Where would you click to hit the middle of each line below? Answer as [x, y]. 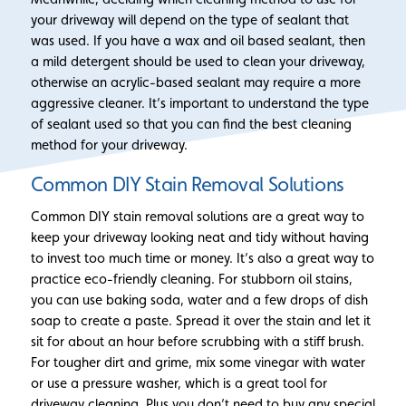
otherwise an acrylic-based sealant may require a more [195, 82]
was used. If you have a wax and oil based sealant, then [198, 40]
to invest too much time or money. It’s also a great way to [202, 258]
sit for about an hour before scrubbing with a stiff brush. [197, 342]
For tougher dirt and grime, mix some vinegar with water [198, 362]
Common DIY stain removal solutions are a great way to [197, 217]
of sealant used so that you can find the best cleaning [191, 123]
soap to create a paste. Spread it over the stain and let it [200, 321]
